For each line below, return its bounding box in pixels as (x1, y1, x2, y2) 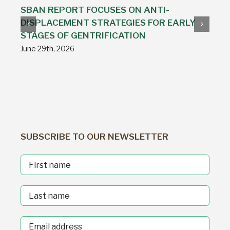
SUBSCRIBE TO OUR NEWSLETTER (21, 131, 168, 142)
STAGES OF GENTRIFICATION (21, 30, 146, 41)
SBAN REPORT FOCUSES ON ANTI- (21, 4, 169, 15)
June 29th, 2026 (21, 44, 74, 53)
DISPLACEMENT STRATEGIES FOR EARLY (21, 17, 196, 28)
